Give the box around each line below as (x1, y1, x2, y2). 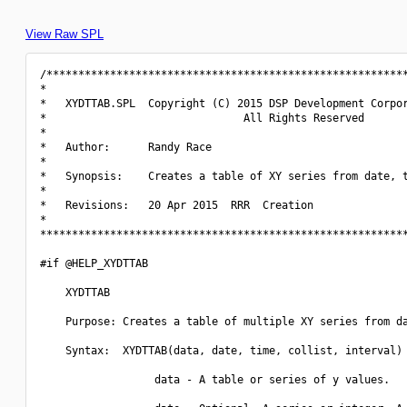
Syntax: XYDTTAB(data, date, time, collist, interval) (40, 344, 402, 357)
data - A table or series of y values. (40, 373, 390, 386)
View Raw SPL (25, 27, 104, 41)
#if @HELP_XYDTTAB (40, 257, 148, 270)
